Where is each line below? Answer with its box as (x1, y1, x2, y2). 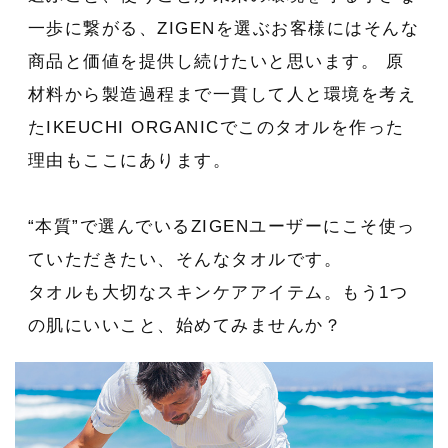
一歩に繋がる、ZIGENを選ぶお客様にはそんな (27, 18, 420, 38)
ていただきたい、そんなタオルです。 (27, 249, 343, 269)
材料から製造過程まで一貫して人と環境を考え (27, 84, 417, 104)
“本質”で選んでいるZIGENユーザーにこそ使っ (27, 216, 416, 236)
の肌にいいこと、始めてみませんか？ (27, 315, 343, 335)
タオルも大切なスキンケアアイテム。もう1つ (27, 282, 409, 302)
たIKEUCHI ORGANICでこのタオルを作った (27, 117, 405, 137)
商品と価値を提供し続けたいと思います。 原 (27, 51, 405, 71)
